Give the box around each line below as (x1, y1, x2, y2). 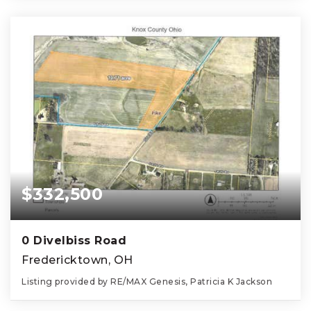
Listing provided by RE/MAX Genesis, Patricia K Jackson (22, 276, 272, 287)
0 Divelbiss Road (22, 233, 126, 247)
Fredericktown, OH (22, 253, 133, 267)
